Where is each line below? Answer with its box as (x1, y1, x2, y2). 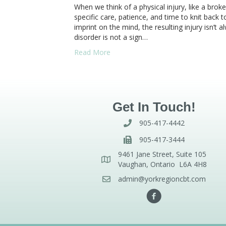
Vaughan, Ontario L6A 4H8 (118, 159, 207, 169)
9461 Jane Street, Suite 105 (118, 149, 206, 159)
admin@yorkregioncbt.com (118, 174, 206, 184)
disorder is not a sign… (74, 32, 148, 42)
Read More (74, 47, 110, 58)
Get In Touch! (112, 99, 196, 115)
